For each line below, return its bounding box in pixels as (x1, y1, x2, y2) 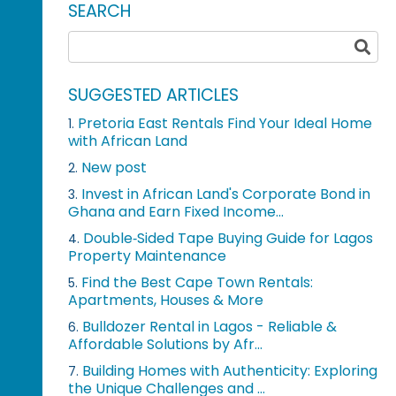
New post (81, 156, 148, 178)
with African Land (68, 130, 188, 151)
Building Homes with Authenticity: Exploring (82, 360, 378, 381)
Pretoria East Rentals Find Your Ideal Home (78, 112, 373, 133)
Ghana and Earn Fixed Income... (68, 201, 285, 222)
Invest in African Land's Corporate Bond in (81, 183, 371, 204)
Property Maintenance (68, 245, 227, 266)
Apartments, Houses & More (68, 289, 264, 310)
